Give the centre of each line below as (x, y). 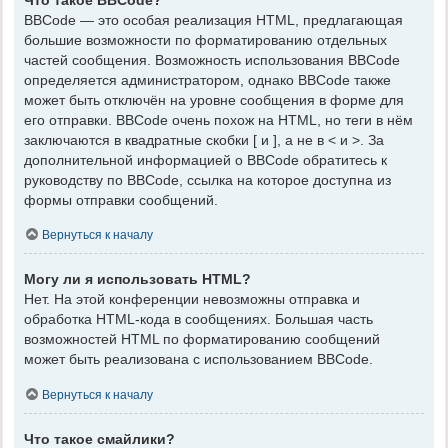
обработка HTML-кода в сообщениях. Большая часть (198, 319)
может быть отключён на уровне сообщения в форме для (214, 99)
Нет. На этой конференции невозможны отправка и (192, 299)
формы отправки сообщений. (121, 199)
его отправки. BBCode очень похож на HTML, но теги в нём (218, 119)
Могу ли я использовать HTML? (137, 279)
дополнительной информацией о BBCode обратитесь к (205, 159)
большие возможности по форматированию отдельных (205, 39)
